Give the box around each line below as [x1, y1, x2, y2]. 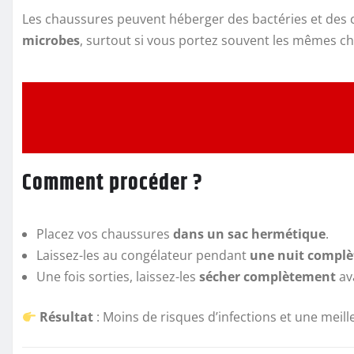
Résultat [40, 308, 94, 326]
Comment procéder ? [22, 167, 203, 201]
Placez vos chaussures [36, 225, 173, 243]
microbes [22, 32, 80, 50]
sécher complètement [199, 268, 336, 286]
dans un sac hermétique [173, 225, 326, 243]
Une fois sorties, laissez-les [36, 268, 199, 286]
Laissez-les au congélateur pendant [36, 247, 250, 265]
